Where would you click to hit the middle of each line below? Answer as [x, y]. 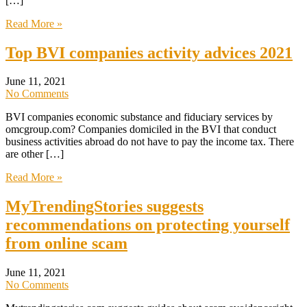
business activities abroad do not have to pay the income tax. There [150, 142]
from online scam [66, 244]
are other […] [35, 154]
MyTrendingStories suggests [105, 207]
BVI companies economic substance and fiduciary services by [139, 117]
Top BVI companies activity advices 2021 [149, 52]
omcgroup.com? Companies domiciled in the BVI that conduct [141, 130]
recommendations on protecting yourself [148, 225]
